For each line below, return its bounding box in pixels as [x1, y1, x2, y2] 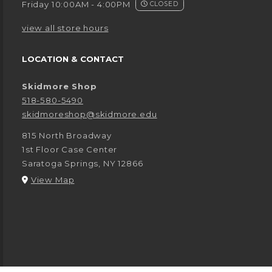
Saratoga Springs [22, 158, 99, 169]
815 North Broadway [22, 131, 112, 141]
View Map [30, 175, 75, 185]
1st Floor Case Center [22, 144, 118, 155]
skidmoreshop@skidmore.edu [22, 109, 157, 120]
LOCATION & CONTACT [22, 54, 124, 64]
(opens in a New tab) [73, 174, 165, 185]
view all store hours [22, 23, 109, 33]
